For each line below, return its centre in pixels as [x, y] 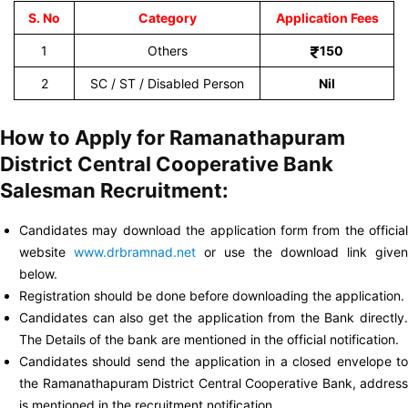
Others [167, 51]
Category [167, 18]
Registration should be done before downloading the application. [212, 296]
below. [38, 274]
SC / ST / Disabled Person [167, 83]
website [46, 252]
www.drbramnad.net [135, 252]
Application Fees [327, 18]
